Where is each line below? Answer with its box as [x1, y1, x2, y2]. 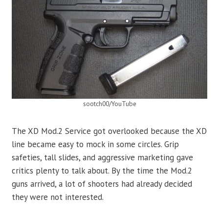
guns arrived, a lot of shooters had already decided [12, 178, 192, 190]
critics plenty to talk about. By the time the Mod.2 [12, 165, 192, 176]
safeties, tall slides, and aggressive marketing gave [12, 152, 193, 163]
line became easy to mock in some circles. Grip [12, 139, 179, 150]
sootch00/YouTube [83, 99, 136, 109]
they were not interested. [12, 192, 104, 203]
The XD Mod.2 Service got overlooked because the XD [12, 126, 207, 137]
